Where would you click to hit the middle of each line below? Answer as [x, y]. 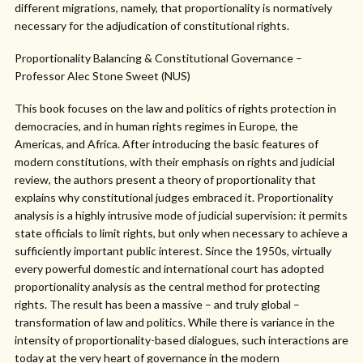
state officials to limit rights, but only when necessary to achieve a [181, 233]
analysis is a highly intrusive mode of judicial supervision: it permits [181, 215]
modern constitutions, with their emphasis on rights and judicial [175, 162]
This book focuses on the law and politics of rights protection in [175, 108]
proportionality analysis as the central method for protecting [167, 286]
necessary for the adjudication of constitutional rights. [152, 26]
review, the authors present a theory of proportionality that [165, 179]
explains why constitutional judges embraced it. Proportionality [174, 197]
